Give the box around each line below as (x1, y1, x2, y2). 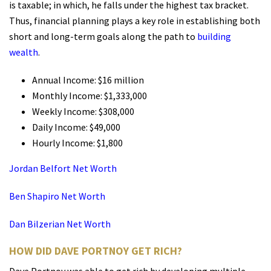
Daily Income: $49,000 (31, 121, 120, 134)
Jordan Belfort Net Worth (9, 162, 117, 175)
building (197, 30, 231, 43)
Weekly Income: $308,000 (31, 105, 134, 118)
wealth (9, 46, 38, 59)
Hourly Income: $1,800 (31, 137, 123, 149)
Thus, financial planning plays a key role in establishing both (9, 15, 260, 27)
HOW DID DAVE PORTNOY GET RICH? (9, 244, 182, 258)
